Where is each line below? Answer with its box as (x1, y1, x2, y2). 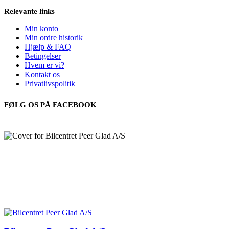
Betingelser (25, 51, 61, 60)
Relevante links (4, 7, 55, 15)
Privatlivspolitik (25, 79, 75, 88)
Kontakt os (25, 70, 60, 79)
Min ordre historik (25, 33, 83, 42)
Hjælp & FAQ (25, 42, 71, 51)
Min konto (25, 24, 58, 33)
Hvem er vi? (25, 60, 64, 70)
